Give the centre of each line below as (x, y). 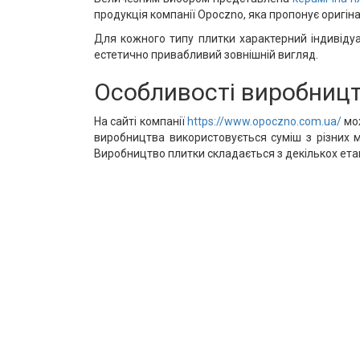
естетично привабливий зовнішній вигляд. (206, 55)
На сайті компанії (141, 121)
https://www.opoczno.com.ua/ (265, 121)
